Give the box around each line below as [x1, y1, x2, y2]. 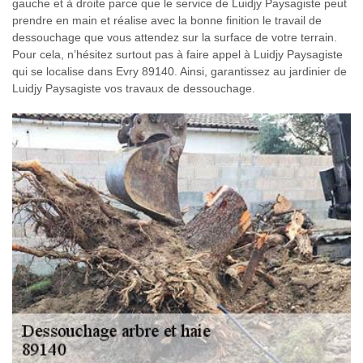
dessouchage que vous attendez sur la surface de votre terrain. [12, 30, 337, 44]
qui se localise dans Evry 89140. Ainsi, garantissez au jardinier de [12, 64, 347, 78]
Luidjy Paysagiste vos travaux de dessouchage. [12, 81, 255, 95]
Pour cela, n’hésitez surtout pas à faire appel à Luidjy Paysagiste [12, 47, 343, 61]
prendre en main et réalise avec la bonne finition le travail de [12, 13, 322, 27]
